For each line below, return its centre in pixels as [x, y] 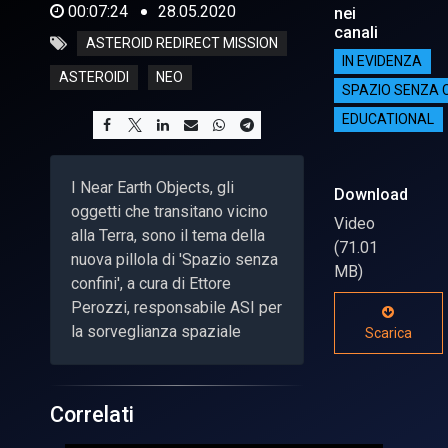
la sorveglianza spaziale [156, 331]
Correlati [92, 414]
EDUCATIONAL [388, 119]
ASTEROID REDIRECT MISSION [181, 43]
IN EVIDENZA [382, 61]
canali [355, 32]
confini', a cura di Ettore [151, 283]
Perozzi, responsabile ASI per [176, 307]
